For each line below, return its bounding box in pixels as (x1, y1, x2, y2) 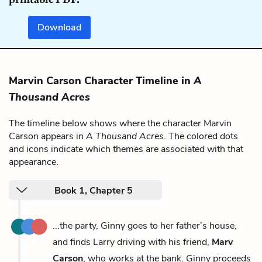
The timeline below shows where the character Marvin (9, 116, 232, 130)
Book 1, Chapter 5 (54, 184, 133, 197)
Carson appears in (9, 129, 86, 143)
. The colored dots (164, 129, 238, 143)
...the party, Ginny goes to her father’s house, (53, 219, 237, 232)
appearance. (9, 155, 58, 168)
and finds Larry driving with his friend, (53, 235, 212, 249)
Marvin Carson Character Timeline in (9, 73, 194, 88)
